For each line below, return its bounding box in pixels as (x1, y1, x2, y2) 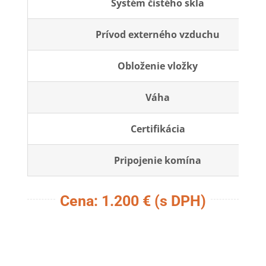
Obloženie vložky (118, 59, 198, 73)
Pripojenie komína (114, 154, 202, 167)
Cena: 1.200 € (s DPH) (60, 192, 206, 210)
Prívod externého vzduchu (96, 28, 220, 42)
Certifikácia (130, 122, 185, 136)
